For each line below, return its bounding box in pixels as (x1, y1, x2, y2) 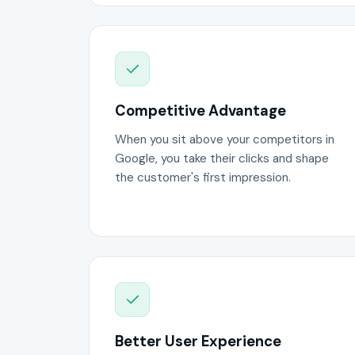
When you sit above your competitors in (115, 132, 334, 148)
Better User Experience (115, 332, 281, 352)
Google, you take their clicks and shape (115, 151, 329, 167)
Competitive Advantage (115, 101, 286, 120)
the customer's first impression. (115, 170, 291, 186)
